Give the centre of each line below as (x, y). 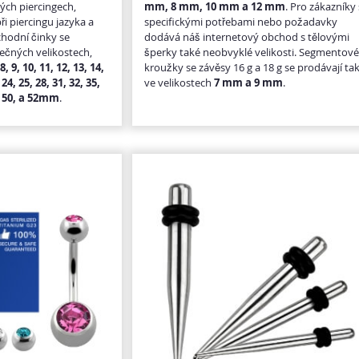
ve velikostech (179, 82)
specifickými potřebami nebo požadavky (241, 21)
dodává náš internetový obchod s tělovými (247, 36)
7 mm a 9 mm (249, 82)
